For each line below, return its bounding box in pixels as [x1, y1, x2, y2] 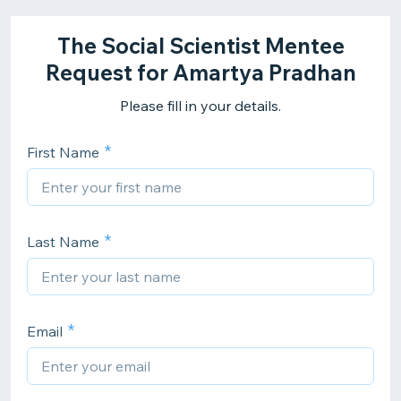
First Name [27, 143, 99, 161]
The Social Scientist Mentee [56, 32, 345, 59]
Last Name [27, 233, 99, 251]
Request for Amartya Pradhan [45, 59, 356, 86]
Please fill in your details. [120, 97, 281, 115]
